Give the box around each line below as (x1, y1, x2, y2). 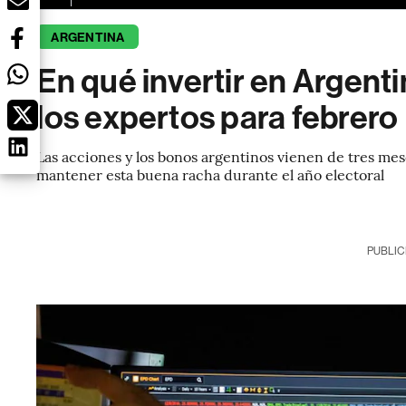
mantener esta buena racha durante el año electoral (36, 164, 385, 184)
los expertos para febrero (36, 99, 399, 137)
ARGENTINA (51, 30, 125, 45)
